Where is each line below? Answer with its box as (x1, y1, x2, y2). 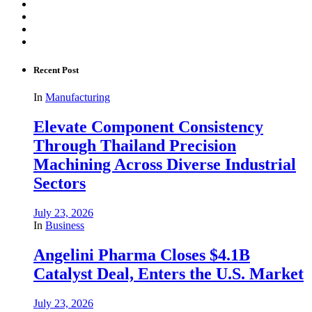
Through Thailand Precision (33, 136, 236, 155)
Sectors (33, 173, 86, 192)
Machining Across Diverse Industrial (33, 155, 296, 173)
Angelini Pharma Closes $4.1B (33, 245, 250, 264)
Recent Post (33, 64, 79, 75)
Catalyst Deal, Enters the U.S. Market (33, 264, 304, 283)
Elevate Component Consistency (33, 117, 263, 136)
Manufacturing (45, 91, 110, 103)
